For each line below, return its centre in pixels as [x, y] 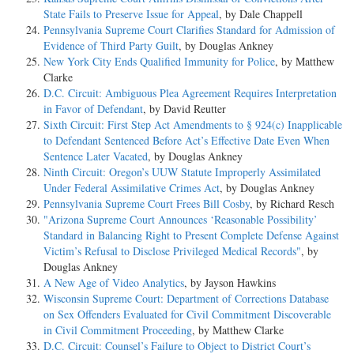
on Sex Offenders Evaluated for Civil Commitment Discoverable [187, 314]
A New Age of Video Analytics [114, 282]
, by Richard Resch [292, 203]
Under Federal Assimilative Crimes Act [132, 187]
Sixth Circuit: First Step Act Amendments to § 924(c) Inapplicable [193, 124]
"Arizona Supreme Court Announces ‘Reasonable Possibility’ [181, 219]
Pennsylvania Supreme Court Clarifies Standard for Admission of [189, 29]
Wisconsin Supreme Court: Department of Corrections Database [186, 298]
